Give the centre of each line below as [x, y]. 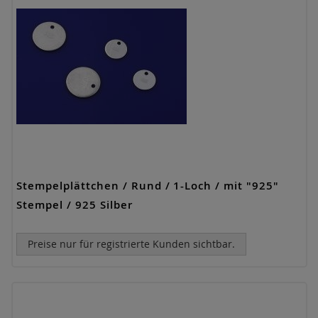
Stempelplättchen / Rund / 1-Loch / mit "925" [148, 186]
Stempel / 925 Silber [75, 205]
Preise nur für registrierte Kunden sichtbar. [131, 244]
